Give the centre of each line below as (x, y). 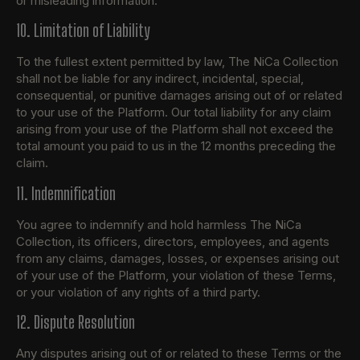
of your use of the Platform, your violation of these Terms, (176, 275)
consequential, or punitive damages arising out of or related (179, 96)
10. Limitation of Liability (83, 31)
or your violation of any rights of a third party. (138, 292)
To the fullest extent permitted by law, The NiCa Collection (177, 62)
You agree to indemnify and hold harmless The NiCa (159, 224)
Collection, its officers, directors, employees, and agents (173, 241)
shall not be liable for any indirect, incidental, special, (160, 79)
